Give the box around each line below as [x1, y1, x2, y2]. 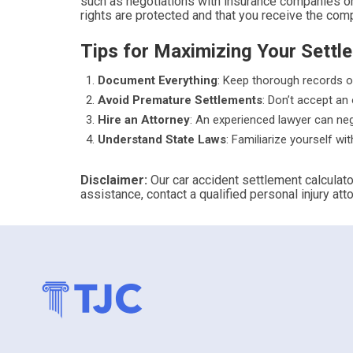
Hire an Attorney [98, 113, 190, 127]
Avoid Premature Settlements [98, 93, 262, 107]
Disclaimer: [80, 173, 150, 188]
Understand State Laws [98, 132, 226, 147]
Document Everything [98, 73, 217, 87]
